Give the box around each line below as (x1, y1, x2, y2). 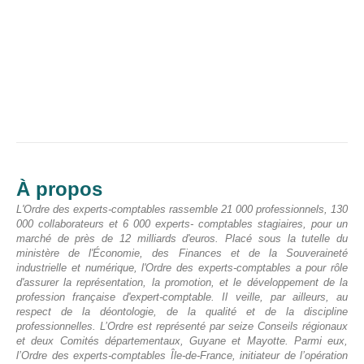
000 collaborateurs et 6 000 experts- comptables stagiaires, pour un (16, 218, 348, 231)
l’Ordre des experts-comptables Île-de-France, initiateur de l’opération (16, 349, 348, 362)
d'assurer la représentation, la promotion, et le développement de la (16, 276, 348, 289)
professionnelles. (16, 320, 96, 333)
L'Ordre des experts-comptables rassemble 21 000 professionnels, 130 (16, 203, 348, 216)
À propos (16, 178, 102, 201)
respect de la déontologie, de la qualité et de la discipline (16, 305, 348, 318)
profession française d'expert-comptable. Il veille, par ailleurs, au (16, 291, 348, 304)
